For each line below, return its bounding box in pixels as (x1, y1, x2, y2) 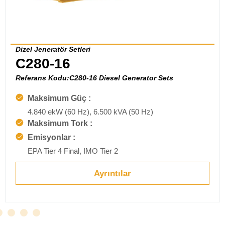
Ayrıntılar (94, 168, 131, 178)
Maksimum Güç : (28, 94, 91, 103)
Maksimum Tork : (28, 119, 92, 128)
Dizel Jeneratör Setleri (16, 45, 90, 54)
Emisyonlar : (28, 133, 75, 142)
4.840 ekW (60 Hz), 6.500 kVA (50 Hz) (28, 107, 153, 117)
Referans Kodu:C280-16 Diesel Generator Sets (16, 74, 173, 82)
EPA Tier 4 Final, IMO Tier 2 (28, 147, 118, 156)
